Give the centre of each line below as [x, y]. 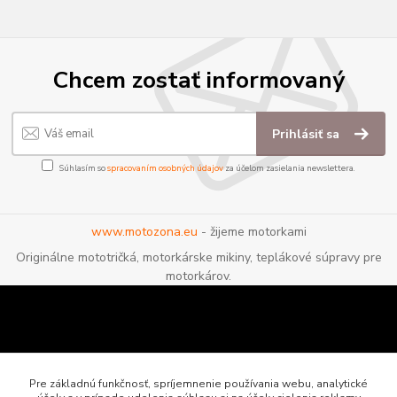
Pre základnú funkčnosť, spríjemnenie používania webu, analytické [198, 384]
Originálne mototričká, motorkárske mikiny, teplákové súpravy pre [198, 258]
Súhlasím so [83, 168]
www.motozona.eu [144, 231]
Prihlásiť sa [308, 134]
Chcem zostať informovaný [198, 80]
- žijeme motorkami [252, 231]
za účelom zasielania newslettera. [289, 168]
